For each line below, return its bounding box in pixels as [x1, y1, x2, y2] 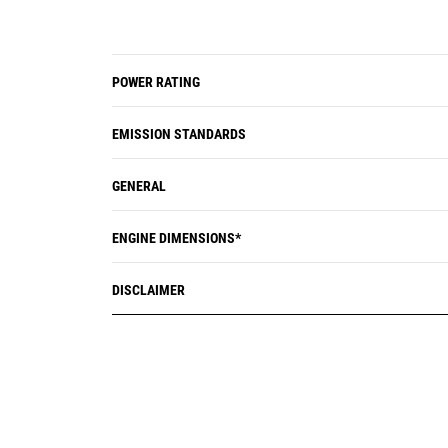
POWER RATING [112, 74, 200, 90]
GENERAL [112, 178, 166, 194]
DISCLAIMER [112, 282, 185, 298]
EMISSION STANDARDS [112, 126, 246, 142]
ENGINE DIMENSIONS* [112, 230, 241, 246]
